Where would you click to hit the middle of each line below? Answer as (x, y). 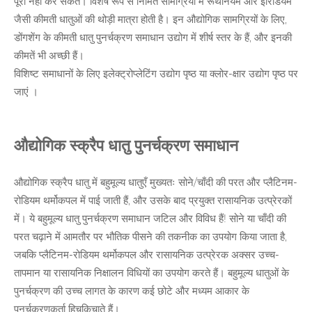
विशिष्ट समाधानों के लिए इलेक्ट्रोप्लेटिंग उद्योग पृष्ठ (105, 75)
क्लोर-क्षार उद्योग (240, 75)
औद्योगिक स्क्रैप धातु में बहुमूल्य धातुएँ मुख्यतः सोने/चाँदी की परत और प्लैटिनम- (156, 183)
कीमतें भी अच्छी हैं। (49, 56)
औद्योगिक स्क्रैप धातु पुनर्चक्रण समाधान (126, 147)
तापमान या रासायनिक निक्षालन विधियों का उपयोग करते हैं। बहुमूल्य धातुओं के (151, 274)
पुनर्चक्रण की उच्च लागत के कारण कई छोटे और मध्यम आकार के (132, 292)
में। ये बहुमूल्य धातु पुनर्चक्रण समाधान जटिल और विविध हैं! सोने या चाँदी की (150, 219)
